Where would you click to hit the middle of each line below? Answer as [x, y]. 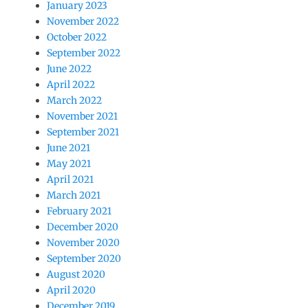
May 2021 [69, 164]
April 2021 [70, 179]
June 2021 [68, 148]
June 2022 [69, 69]
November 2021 [82, 116]
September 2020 [84, 258]
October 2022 [77, 37]
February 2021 [79, 211]
